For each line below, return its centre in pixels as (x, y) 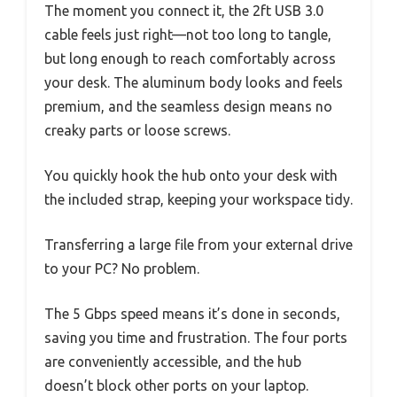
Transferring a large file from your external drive (198, 244)
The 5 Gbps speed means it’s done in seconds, (192, 313)
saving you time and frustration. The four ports (196, 337)
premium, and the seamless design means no (188, 106)
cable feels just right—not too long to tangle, (188, 34)
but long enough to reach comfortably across (190, 58)
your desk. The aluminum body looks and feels (194, 82)
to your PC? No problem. (122, 268)
